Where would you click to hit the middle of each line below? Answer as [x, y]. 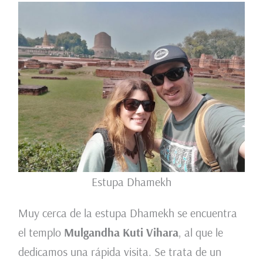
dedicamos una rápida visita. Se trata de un [119, 252]
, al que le [200, 232]
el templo [41, 232]
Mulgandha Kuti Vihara [121, 232]
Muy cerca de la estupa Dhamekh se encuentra [127, 213]
